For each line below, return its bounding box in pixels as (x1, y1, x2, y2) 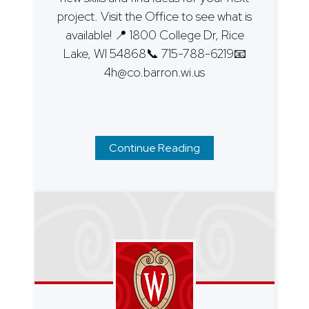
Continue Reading (109, 141, 200, 156)
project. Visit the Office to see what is (57, 8, 252, 25)
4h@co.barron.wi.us (104, 64, 205, 81)
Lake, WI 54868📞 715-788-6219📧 (63, 46, 246, 62)
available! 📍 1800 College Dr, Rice (65, 27, 244, 43)
